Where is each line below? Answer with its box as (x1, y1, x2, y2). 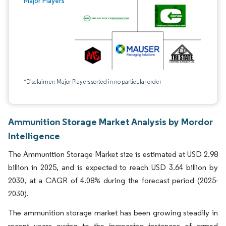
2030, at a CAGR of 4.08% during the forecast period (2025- (8, 176, 218, 185)
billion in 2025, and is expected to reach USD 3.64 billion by (8, 162, 218, 172)
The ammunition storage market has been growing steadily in (8, 208, 218, 217)
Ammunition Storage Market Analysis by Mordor (8, 116, 213, 128)
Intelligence (8, 130, 60, 142)
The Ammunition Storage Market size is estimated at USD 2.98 (8, 149, 218, 159)
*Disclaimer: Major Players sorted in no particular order (24, 78, 161, 85)
